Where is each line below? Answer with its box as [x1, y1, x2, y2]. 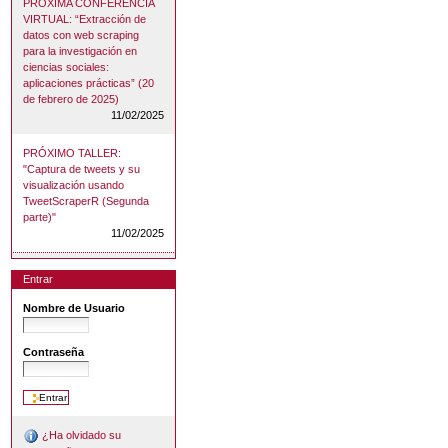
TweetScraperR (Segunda [23, 194, 150, 207]
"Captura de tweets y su [23, 162, 141, 175]
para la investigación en [23, 44, 138, 57]
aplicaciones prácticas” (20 [23, 76, 155, 89]
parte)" [23, 210, 57, 223]
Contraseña [23, 346, 85, 359]
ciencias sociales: [23, 60, 110, 73]
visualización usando [23, 178, 125, 191]
